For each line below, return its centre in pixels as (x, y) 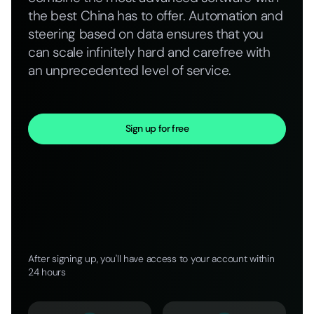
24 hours (47, 272)
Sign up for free (157, 129)
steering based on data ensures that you (146, 34)
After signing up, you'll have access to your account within (151, 258)
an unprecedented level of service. (130, 71)
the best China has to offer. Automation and (156, 16)
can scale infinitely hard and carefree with (149, 53)
